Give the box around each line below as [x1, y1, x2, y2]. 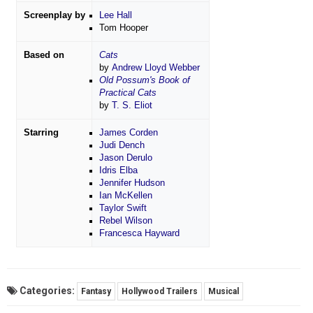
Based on [23, 50, 64, 61]
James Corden [99, 128, 158, 138]
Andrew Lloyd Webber [111, 63, 200, 73]
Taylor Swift [99, 203, 147, 214]
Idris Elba [99, 166, 138, 176]
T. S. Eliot [111, 101, 152, 111]
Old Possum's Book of [99, 75, 190, 86]
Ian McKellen [99, 191, 152, 201]
